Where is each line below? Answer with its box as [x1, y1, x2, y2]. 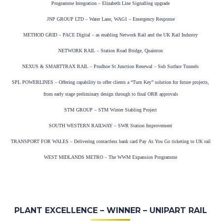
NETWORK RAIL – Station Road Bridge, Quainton [58, 48, 163, 54]
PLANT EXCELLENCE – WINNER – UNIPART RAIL [14, 206, 207, 216]
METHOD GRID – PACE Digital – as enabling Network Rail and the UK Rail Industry [23, 32, 198, 38]
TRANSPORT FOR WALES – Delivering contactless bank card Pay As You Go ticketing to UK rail [10, 139, 211, 145]
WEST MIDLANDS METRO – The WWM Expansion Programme [44, 154, 177, 160]
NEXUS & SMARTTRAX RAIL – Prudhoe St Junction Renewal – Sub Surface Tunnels [22, 64, 199, 70]
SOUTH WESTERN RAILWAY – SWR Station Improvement [49, 123, 172, 129]
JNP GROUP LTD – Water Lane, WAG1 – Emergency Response [46, 16, 175, 22]
